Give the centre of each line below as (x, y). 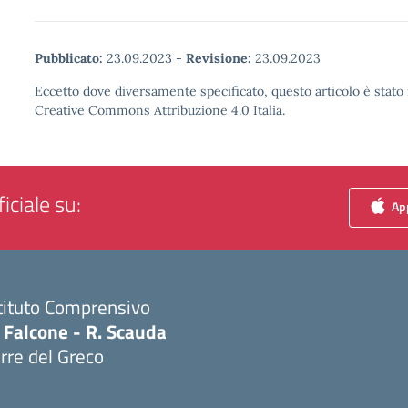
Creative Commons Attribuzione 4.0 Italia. (160, 110)
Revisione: (219, 58)
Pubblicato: (69, 58)
